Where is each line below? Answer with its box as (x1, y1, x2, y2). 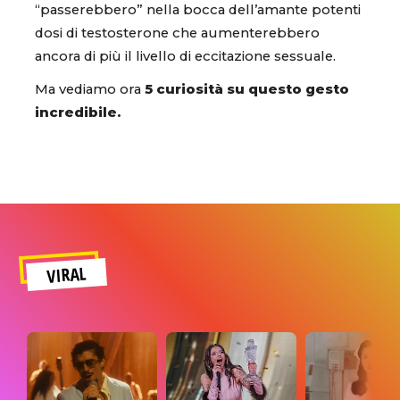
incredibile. (35, 104, 121, 121)
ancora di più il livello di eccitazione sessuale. (35, 47, 336, 64)
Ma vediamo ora (35, 80, 145, 97)
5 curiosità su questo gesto (145, 80, 349, 97)
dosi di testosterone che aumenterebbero (35, 24, 320, 41)
